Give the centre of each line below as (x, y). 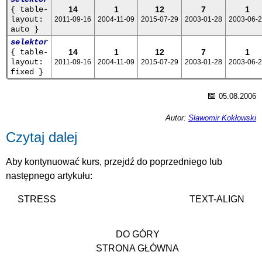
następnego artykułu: (49, 176)
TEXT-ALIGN (217, 199)
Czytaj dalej (42, 137)
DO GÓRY (137, 234)
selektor (29, 42)
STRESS (37, 199)
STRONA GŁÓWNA (137, 248)
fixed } (27, 72)
